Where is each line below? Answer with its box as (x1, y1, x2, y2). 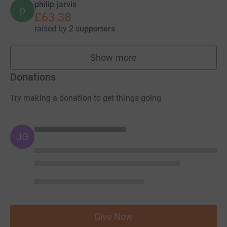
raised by (34, 24, 69, 33)
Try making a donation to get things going (10, 93, 162, 103)
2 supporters (69, 24, 115, 33)
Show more (90, 52, 137, 63)
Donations (10, 71, 56, 83)
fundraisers (113, 57, 160, 68)
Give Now (94, 211, 133, 222)
